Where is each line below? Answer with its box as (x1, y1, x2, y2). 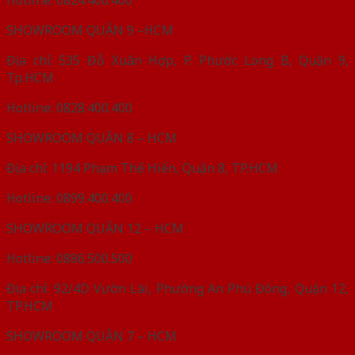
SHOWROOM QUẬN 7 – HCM (6, 326, 177, 345)
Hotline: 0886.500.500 (6, 249, 132, 267)
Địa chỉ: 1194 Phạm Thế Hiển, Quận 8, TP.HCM (6, 158, 278, 177)
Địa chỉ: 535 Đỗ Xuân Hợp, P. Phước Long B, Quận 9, (6, 51, 349, 69)
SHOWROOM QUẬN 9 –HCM (6, 21, 174, 39)
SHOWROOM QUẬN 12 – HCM (6, 219, 184, 237)
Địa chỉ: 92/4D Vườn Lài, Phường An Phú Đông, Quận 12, (6, 279, 349, 297)
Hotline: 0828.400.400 (6, 98, 132, 116)
